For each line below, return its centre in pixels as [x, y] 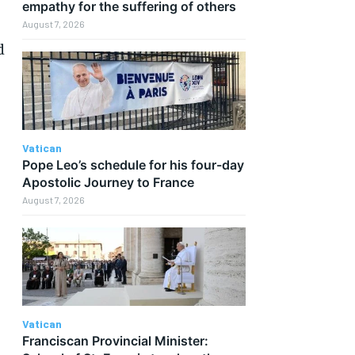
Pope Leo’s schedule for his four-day [133, 165]
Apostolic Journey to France [108, 183]
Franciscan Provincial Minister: [115, 340]
